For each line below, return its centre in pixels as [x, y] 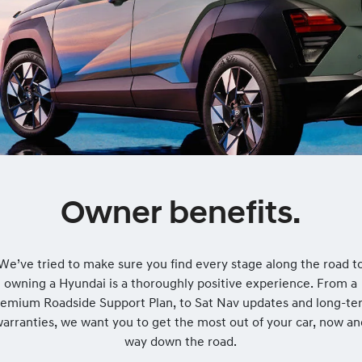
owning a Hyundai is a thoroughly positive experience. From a [181, 284]
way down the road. [181, 343]
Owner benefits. [181, 215]
